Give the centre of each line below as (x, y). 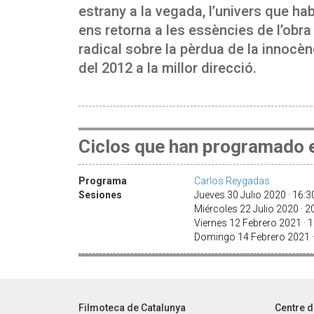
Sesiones (100, 194)
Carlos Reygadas (232, 180)
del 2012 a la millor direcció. (168, 68)
